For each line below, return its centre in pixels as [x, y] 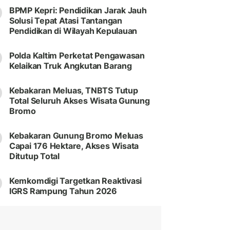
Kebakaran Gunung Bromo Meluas [76, 136]
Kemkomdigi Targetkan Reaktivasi [75, 181]
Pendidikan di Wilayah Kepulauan [73, 31]
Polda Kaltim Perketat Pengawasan [77, 56]
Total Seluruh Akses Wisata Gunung [79, 101]
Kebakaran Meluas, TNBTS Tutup [73, 91]
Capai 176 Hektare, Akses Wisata [74, 146]
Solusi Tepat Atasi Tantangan [65, 21]
